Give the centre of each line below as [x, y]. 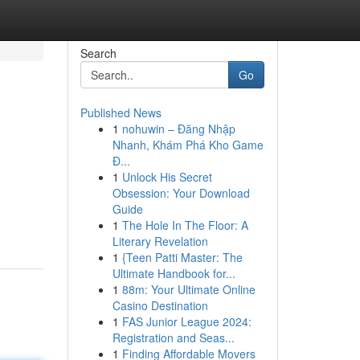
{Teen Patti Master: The [182, 257]
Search [98, 53]
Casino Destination [160, 305]
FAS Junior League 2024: [186, 321]
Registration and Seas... [173, 337]
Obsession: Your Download [181, 193]
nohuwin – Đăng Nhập [178, 129]
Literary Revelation [160, 241]
